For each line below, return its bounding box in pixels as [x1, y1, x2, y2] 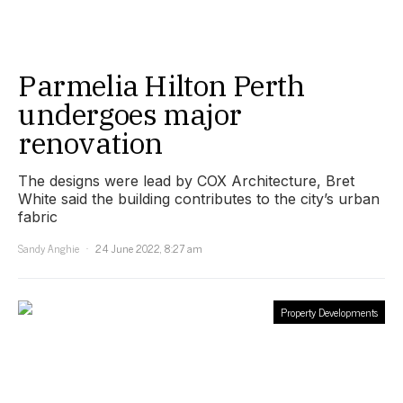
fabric [18, 208, 58, 227]
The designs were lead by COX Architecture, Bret [18, 172, 354, 191]
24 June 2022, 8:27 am [95, 239, 202, 258]
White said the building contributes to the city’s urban [18, 190, 380, 209]
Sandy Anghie [18, 239, 79, 258]
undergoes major [18, 95, 243, 134]
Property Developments [281, 303, 378, 322]
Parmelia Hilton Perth [18, 67, 305, 105]
